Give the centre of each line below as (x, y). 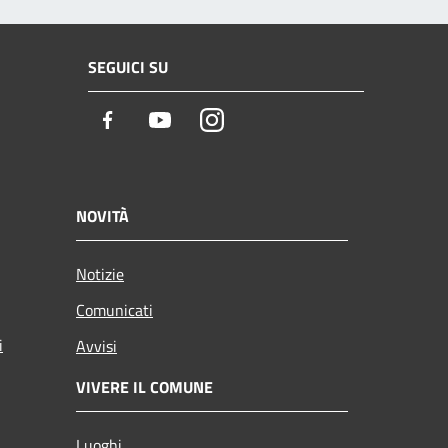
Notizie (100, 273)
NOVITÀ (102, 215)
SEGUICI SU (128, 67)
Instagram (261, 121)
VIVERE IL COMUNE (144, 386)
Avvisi (96, 345)
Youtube (202, 121)
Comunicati (114, 309)
